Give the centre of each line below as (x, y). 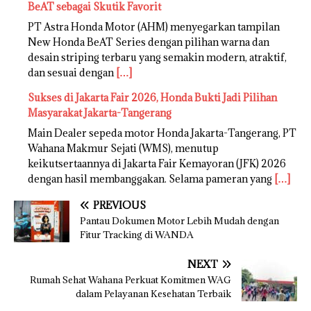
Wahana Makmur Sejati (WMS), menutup (123, 149)
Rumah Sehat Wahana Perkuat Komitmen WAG (131, 280)
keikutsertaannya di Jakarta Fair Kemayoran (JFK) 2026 (157, 164)
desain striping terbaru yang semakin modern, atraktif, (157, 58)
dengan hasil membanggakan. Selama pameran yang (151, 179)
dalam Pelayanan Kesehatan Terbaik (153, 294)
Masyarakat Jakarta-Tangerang (100, 113)
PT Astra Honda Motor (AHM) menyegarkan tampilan (154, 27)
